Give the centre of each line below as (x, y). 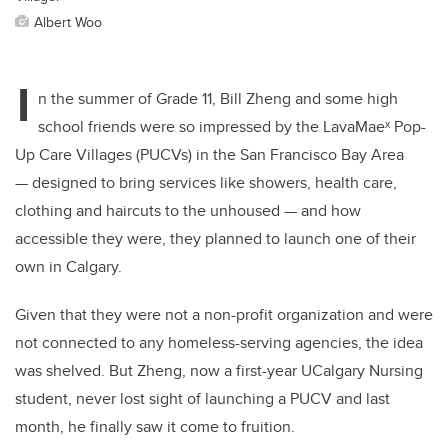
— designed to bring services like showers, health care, (206, 183)
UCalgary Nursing (360, 371)
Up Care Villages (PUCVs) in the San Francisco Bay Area (209, 155)
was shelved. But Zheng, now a (125, 371)
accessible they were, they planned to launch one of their (215, 239)
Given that (51, 315)
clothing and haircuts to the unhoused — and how (188, 211)
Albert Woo (68, 22)
